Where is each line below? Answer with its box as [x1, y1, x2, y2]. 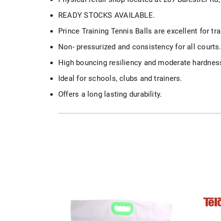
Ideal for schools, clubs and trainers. [58, 74, 183, 83]
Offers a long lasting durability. [58, 89, 162, 99]
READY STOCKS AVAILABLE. [58, 11, 155, 20]
